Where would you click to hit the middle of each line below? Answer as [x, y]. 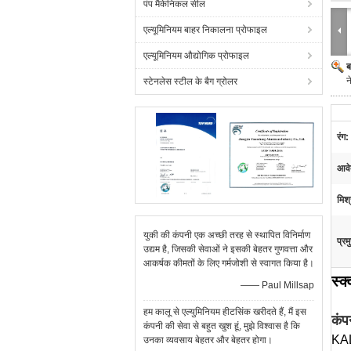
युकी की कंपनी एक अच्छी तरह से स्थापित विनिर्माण [227, 235]
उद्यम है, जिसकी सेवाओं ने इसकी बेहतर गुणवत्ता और [228, 249]
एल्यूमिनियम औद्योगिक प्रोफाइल [196, 56]
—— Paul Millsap [277, 285]
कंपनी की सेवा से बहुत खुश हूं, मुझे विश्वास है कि [222, 326]
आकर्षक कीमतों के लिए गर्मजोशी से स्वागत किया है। [229, 263]
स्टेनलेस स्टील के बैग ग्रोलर [190, 81]
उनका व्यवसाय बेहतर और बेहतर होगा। [208, 340]
